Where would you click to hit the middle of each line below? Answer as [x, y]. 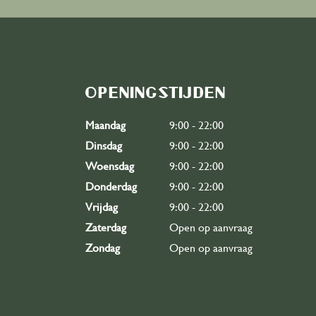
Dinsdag [104, 146]
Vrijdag [102, 207]
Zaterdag [106, 227]
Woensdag [110, 166]
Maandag [105, 125]
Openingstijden [155, 92]
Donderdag [111, 187]
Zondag [103, 248]
